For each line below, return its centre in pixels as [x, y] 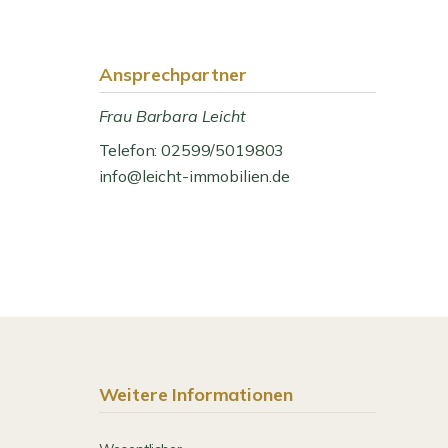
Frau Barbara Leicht [172, 116]
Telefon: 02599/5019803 [191, 150]
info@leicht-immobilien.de [194, 176]
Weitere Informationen [195, 394]
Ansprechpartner [172, 74]
